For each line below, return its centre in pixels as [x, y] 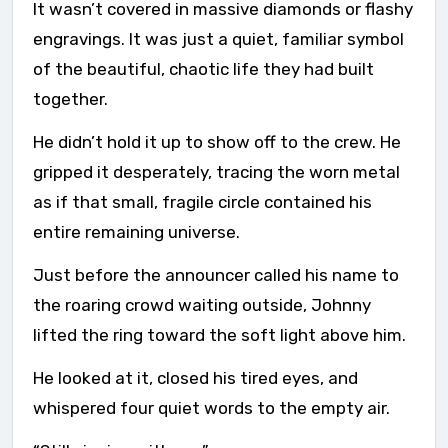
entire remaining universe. [136, 232]
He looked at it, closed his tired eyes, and [195, 378]
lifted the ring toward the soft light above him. [219, 335]
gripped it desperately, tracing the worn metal [216, 172]
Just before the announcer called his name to [216, 275]
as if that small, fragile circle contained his [202, 202]
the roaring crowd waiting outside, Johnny [202, 305]
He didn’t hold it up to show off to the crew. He [217, 142]
